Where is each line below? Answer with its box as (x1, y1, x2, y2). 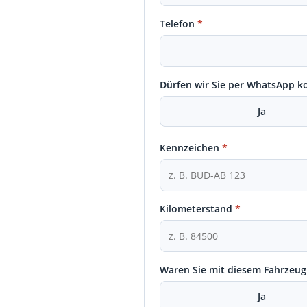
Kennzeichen (160, 141, 223, 154)
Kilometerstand (160, 202, 236, 215)
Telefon (160, 17, 198, 30)
